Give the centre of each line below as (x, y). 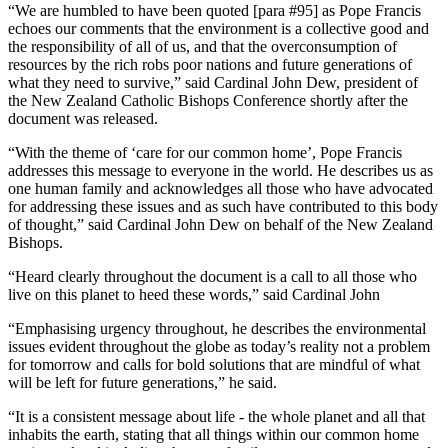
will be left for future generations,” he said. (142, 382)
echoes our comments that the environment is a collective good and (218, 28)
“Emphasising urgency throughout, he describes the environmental (217, 328)
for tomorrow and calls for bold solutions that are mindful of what (214, 364)
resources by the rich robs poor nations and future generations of (210, 64)
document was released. (83, 118)
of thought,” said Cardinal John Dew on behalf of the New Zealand (220, 224)
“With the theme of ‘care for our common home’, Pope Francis (205, 152)
